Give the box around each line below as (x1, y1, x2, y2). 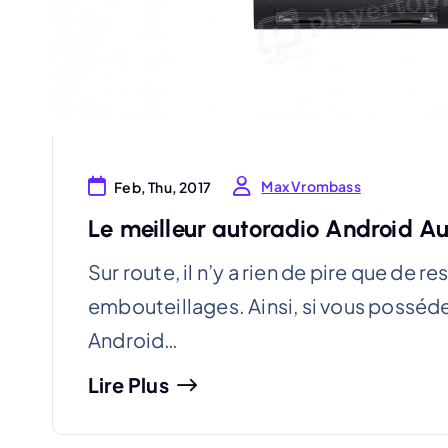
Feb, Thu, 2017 (114, 178, 212, 197)
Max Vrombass (261, 177, 361, 196)
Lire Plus (88, 372, 169, 398)
